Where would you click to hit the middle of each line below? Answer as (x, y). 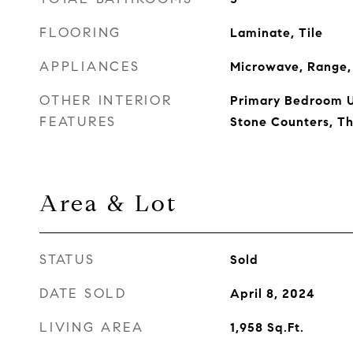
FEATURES (78, 122)
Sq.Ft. (285, 327)
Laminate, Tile (276, 33)
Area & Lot (108, 203)
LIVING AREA (92, 327)
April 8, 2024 (272, 294)
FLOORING (80, 33)
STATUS (67, 260)
